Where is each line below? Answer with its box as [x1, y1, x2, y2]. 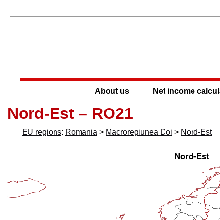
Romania [65, 127, 97, 136]
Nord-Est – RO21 [7, 104, 133, 122]
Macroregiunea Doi [106, 127, 172, 136]
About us [94, 86, 129, 95]
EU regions [22, 127, 61, 136]
